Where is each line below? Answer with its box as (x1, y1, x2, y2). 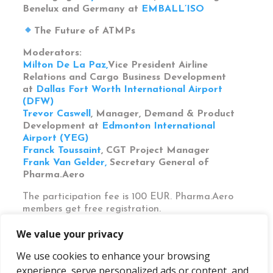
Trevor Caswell (23, 109, 91, 119)
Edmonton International (102, 121, 216, 132)
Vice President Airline (108, 60, 208, 71)
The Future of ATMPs (34, 26, 135, 37)
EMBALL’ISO (141, 4, 205, 14)
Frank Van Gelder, (23, 158, 110, 168)
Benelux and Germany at (23, 4, 142, 14)
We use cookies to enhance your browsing (16, 249, 210, 263)
